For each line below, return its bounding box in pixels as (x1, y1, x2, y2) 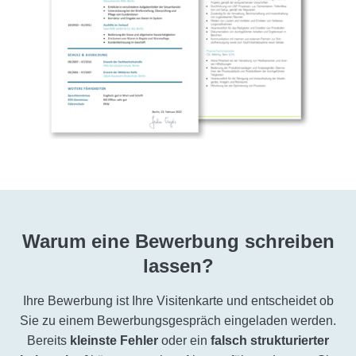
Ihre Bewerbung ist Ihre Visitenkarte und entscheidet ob (22, 294, 334, 308)
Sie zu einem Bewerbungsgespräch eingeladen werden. (20, 314, 336, 327)
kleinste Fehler (70, 334, 158, 347)
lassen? (142, 255, 214, 277)
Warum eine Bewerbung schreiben (21, 230, 335, 252)
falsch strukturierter (211, 334, 329, 347)
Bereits (27, 334, 70, 347)
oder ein (158, 334, 211, 347)
